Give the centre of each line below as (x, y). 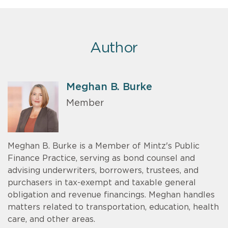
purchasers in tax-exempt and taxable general (102, 182)
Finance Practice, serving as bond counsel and (101, 158)
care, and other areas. (51, 219)
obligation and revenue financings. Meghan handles (111, 195)
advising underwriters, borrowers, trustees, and (103, 170)
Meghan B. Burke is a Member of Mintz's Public (104, 146)
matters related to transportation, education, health (113, 207)
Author (114, 48)
